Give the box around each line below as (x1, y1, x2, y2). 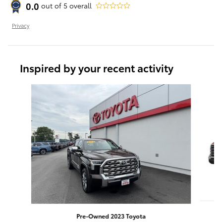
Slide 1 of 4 (7, 83, 44, 94)
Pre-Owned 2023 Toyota (76, 212, 146, 221)
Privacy (12, 21, 29, 29)
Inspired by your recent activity (20, 60, 173, 75)
